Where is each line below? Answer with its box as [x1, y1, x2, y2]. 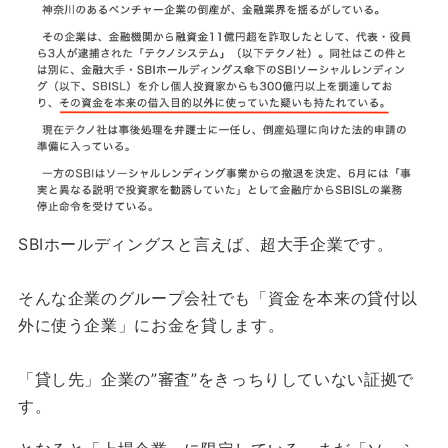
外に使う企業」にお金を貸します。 [17, 315, 285, 336]
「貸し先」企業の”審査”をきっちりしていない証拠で [17, 369, 414, 390]
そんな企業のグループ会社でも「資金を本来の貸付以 [17, 288, 418, 309]
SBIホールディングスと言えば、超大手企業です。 [17, 234, 394, 255]
